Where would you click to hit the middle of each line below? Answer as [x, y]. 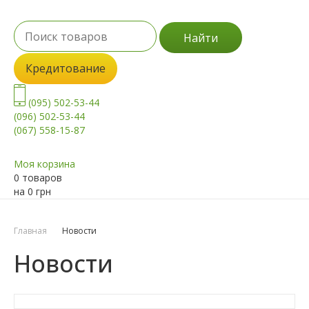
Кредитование [66, 69]
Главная [30, 231]
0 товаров [38, 178]
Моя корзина [44, 164]
